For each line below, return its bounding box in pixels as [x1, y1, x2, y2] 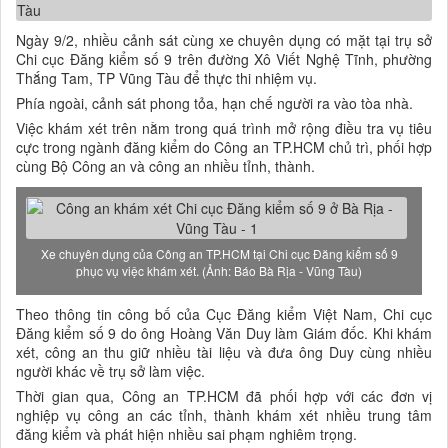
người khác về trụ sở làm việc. [16, 360, 205, 381]
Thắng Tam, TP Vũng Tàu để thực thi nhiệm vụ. [16, 67, 317, 88]
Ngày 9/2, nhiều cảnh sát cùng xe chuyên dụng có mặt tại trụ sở [16, 29, 432, 50]
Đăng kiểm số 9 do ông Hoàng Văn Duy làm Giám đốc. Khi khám [16, 322, 432, 343]
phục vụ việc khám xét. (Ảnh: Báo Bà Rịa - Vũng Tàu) [76, 261, 362, 279]
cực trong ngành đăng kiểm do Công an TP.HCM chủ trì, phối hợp [16, 136, 432, 157]
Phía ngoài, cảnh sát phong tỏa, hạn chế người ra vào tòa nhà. [16, 92, 413, 113]
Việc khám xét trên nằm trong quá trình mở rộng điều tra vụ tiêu [16, 117, 432, 138]
